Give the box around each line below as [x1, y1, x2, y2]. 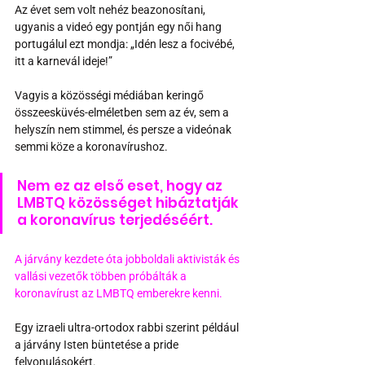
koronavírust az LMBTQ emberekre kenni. [15, 286, 222, 300]
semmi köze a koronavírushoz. [15, 139, 168, 153]
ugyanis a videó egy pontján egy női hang [15, 20, 224, 33]
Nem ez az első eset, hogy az [17, 175, 226, 196]
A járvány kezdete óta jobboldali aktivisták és [15, 252, 242, 266]
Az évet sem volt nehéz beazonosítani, [15, 2, 208, 16]
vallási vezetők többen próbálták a [15, 269, 189, 283]
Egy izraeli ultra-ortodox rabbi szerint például [15, 320, 241, 334]
